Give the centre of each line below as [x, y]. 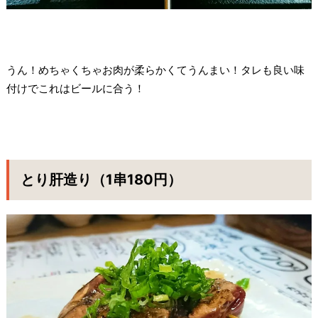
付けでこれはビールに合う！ [75, 89]
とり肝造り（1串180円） [101, 179]
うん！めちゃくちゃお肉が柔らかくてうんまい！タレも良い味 [155, 70]
